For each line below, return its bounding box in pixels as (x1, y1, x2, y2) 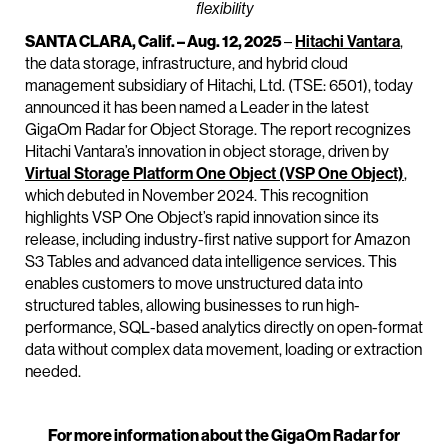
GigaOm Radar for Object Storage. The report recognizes (25, 119, 411, 140)
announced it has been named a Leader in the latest (25, 97, 369, 118)
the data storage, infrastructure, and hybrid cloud (25, 53, 348, 74)
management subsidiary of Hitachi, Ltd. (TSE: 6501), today (25, 75, 413, 96)
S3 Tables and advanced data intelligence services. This (25, 251, 397, 272)
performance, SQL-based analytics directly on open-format (25, 317, 423, 338)
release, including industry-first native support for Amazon (25, 229, 410, 250)
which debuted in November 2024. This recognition (25, 185, 368, 206)
